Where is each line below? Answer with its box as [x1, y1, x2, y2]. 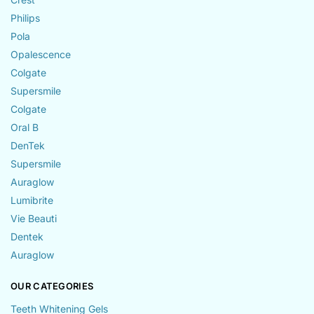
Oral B [11, 121, 39, 133]
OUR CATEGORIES [11, 280, 94, 292]
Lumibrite [11, 193, 53, 206]
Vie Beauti [11, 212, 57, 224]
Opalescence [11, 48, 71, 60]
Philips [11, 11, 40, 24]
